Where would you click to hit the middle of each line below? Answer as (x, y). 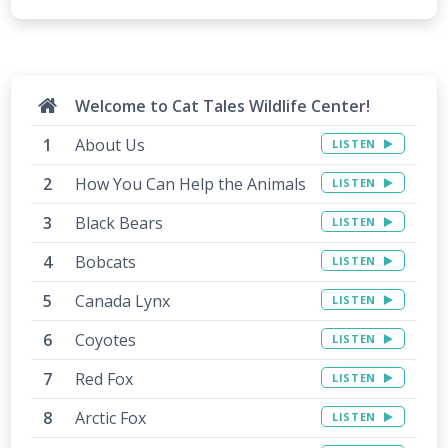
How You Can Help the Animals (191, 184)
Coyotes (106, 340)
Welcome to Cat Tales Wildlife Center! (223, 106)
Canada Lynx (123, 301)
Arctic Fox (111, 418)
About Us (110, 145)
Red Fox (104, 379)
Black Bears (119, 223)
